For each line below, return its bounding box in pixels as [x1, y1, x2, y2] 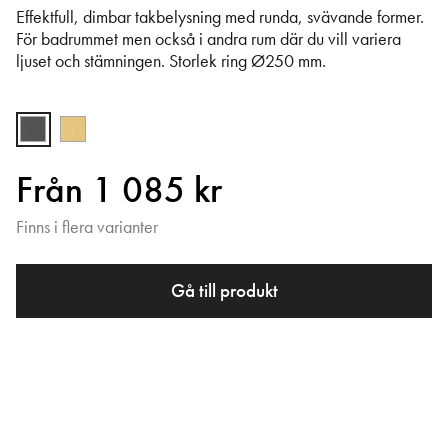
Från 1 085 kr [16, 166, 222, 214]
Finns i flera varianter [16, 216, 158, 239]
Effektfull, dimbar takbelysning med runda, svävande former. [16, 5, 424, 28]
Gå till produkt [170, 278, 278, 304]
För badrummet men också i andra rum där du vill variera [16, 27, 401, 50]
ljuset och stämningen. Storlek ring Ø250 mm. [16, 49, 326, 72]
